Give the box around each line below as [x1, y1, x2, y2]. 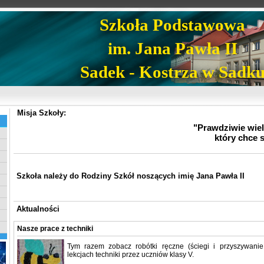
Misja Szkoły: [16, 108, 66, 117]
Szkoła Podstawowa [100, 15, 245, 34]
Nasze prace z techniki [16, 225, 93, 233]
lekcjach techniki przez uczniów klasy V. [67, 250, 194, 259]
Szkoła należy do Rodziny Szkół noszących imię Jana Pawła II [16, 171, 245, 180]
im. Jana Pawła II [107, 39, 237, 58]
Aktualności [16, 204, 60, 213]
